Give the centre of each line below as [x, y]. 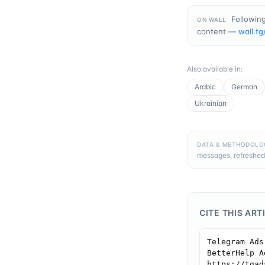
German [244, 86]
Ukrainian [211, 103]
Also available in [214, 69]
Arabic [205, 86]
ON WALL [212, 19]
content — [216, 31]
